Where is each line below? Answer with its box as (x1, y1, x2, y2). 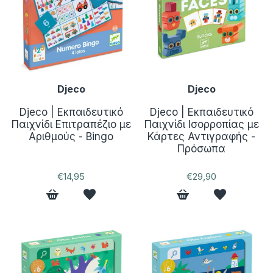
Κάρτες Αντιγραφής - (147, 130, 256, 143)
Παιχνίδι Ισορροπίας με (144, 118, 259, 130)
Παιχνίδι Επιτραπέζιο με (11, 118, 131, 130)
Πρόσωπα (177, 142, 226, 155)
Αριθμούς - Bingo (29, 130, 114, 143)
